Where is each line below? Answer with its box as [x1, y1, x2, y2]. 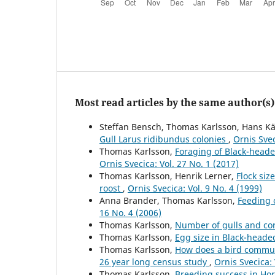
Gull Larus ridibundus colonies [99, 133, 228, 145]
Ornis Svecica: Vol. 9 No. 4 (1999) [128, 182, 262, 195]
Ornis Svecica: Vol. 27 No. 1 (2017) [99, 158, 239, 170]
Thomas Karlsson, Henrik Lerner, [99, 170, 236, 182]
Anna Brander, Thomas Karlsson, [99, 195, 238, 207]
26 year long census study [99, 256, 209, 268]
